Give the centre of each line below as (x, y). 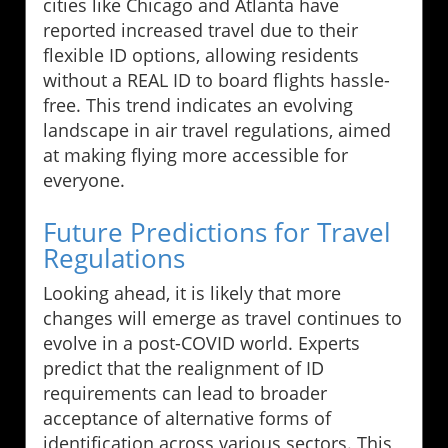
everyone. (84, 179)
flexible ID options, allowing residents (201, 54)
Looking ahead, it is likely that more (192, 292)
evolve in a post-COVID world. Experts (201, 342)
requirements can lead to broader (185, 392)
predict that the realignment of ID (183, 367)
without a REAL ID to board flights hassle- (216, 79)
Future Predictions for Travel (217, 231)
